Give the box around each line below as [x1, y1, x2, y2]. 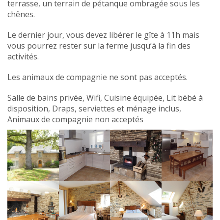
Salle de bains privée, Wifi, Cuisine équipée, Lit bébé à [7, 92, 203, 103]
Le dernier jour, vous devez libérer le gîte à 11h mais [7, 29, 199, 40]
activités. [7, 51, 39, 62]
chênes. [7, 8, 35, 20]
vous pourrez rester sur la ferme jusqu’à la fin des [7, 40, 191, 51]
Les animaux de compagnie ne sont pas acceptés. [7, 71, 188, 82]
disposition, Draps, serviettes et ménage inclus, [7, 103, 181, 114]
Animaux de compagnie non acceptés [7, 113, 143, 125]
